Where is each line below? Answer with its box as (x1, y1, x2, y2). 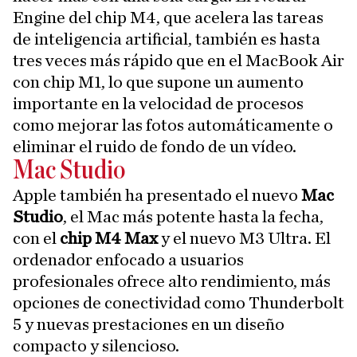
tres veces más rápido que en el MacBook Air (13, 51, 344, 69)
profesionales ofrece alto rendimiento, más (13, 272, 331, 290)
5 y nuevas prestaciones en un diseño (13, 315, 284, 333)
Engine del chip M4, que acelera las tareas (13, 8, 324, 26)
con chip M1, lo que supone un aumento (13, 73, 304, 91)
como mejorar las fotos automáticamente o (13, 116, 333, 134)
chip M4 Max (60, 229, 158, 247)
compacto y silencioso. (13, 336, 179, 355)
